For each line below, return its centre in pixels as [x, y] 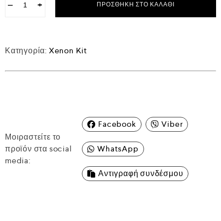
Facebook [117, 124]
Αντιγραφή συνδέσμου [141, 173]
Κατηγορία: [27, 51]
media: [18, 161]
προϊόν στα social [38, 149]
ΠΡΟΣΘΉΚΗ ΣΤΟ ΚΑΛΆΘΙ [136, 5]
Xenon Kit [68, 51]
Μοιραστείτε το [33, 137]
